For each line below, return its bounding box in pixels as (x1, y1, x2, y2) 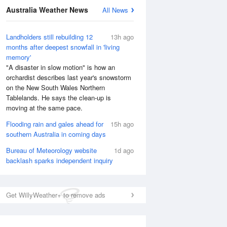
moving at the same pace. (6, 103, 83, 112)
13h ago (110, 32, 134, 42)
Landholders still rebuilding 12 (6, 32, 93, 42)
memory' (6, 52, 31, 62)
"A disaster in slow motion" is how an (6, 62, 115, 72)
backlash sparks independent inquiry (6, 156, 113, 165)
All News (102, 5, 128, 15)
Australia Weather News (6, 5, 88, 15)
